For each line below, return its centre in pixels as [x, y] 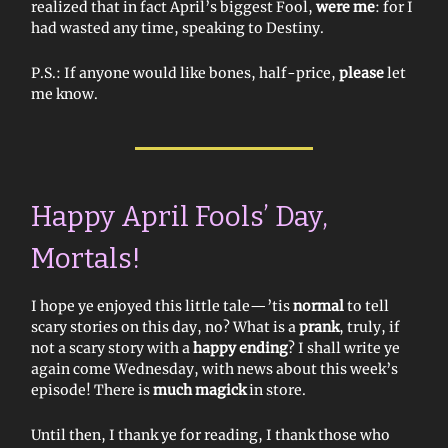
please [363, 72]
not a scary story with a [112, 347]
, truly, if [369, 326]
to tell [368, 305]
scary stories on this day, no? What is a [165, 326]
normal [320, 305]
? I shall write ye [344, 347]
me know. [64, 93]
